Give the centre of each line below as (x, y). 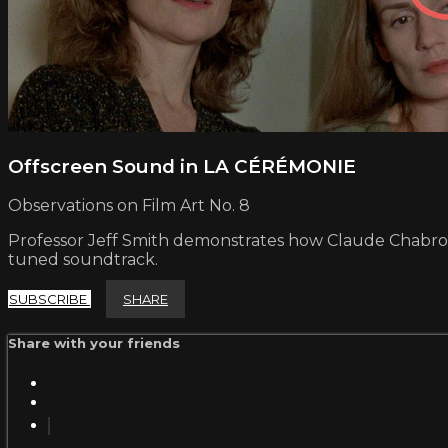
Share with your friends (94, 343)
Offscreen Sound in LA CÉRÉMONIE (182, 166)
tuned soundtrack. (83, 260)
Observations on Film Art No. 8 (129, 206)
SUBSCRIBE (49, 299)
